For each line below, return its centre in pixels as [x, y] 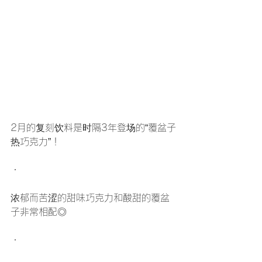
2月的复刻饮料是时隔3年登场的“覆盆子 [93, 127]
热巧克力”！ [35, 141]
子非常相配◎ [39, 211]
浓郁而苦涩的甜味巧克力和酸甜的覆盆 [90, 197]
